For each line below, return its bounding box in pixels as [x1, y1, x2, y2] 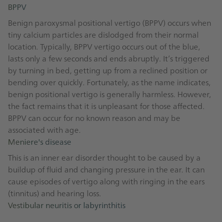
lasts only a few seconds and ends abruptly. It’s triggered [8, 53, 210, 64]
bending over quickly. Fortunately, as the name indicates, [8, 76, 211, 88]
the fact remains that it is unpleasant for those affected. [8, 100, 205, 111]
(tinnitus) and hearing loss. [8, 187, 101, 199]
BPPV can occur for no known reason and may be [8, 112, 180, 123]
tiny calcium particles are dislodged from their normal [8, 29, 199, 40]
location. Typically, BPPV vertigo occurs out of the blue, [8, 41, 200, 52]
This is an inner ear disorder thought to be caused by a [8, 152, 201, 163]
